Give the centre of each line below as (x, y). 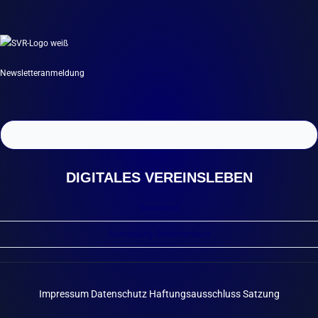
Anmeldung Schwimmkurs (159, 234)
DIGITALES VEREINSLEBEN (159, 177)
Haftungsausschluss (194, 294)
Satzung (261, 294)
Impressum (64, 294)
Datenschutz (119, 294)
